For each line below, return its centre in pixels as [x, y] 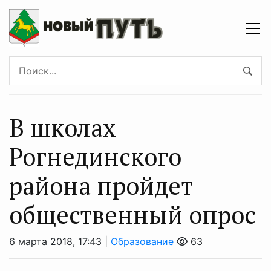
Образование [142, 241]
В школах [63, 127]
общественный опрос [132, 214]
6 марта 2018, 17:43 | [60, 241]
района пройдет [101, 185]
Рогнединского [95, 156]
